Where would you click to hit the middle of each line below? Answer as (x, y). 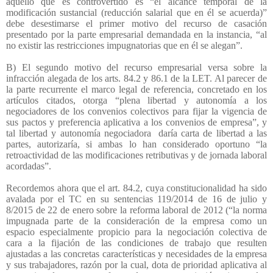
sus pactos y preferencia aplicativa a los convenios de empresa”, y (136, 122)
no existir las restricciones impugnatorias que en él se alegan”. (124, 45)
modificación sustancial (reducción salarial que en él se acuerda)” (136, 12)
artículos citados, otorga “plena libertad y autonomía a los (136, 100)
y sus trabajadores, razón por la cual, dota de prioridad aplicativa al (136, 264)
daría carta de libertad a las (213, 133)
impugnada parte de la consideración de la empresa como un (136, 221)
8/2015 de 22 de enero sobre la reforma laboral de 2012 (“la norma (136, 210)
